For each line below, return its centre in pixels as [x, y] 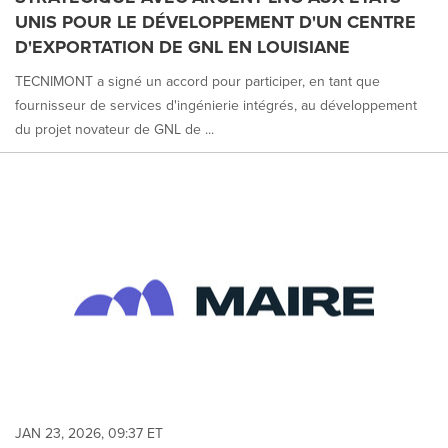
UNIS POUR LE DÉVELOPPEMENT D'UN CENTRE [215, 21]
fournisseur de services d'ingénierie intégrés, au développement [216, 105]
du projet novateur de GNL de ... [114, 129]
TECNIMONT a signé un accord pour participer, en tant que [197, 81]
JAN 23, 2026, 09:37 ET [89, 433]
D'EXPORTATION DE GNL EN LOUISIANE [182, 46]
